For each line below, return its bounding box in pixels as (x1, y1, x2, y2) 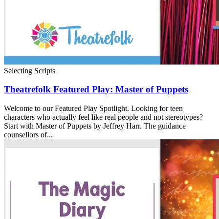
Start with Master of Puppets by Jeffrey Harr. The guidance (4, 122, 186, 130)
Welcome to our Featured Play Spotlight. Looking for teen (4, 104, 183, 112)
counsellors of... (4, 131, 53, 139)
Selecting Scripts (4, 66, 55, 75)
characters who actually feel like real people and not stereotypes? (4, 113, 203, 121)
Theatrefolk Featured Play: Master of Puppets (4, 84, 188, 95)
